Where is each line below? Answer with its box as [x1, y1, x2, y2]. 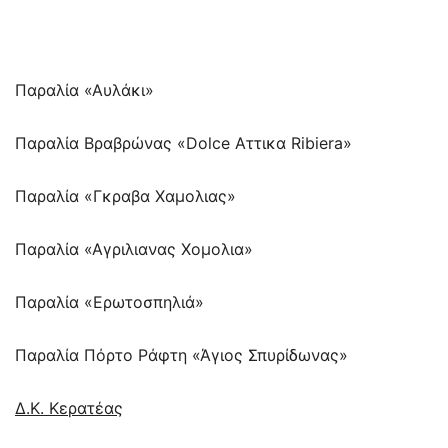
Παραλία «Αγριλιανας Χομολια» [15, 238, 253, 259]
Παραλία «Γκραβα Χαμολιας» [15, 185, 236, 206]
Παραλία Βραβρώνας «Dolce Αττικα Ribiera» [15, 132, 352, 153]
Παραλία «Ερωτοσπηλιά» [15, 291, 204, 312]
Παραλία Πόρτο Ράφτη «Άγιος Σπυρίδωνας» [15, 344, 348, 365]
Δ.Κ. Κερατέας [15, 397, 123, 418]
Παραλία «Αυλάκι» [15, 79, 154, 100]
